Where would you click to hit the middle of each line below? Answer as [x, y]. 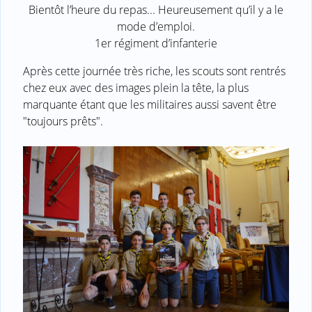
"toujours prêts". [63, 121]
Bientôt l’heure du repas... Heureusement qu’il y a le [156, 9]
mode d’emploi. [156, 26]
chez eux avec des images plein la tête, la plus [136, 87]
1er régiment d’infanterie [156, 43]
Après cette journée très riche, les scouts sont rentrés [154, 71]
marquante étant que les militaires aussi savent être [150, 104]
